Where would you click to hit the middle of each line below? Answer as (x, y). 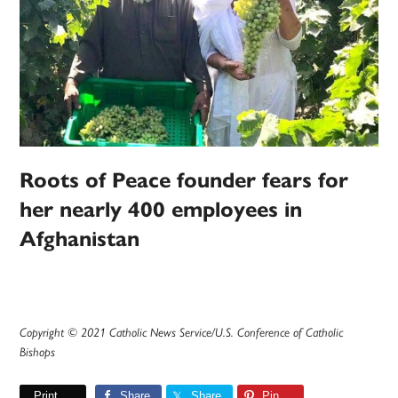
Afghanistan (80, 239)
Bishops (38, 351)
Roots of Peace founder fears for (184, 180)
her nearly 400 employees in (161, 209)
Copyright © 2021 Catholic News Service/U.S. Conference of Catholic (182, 332)
